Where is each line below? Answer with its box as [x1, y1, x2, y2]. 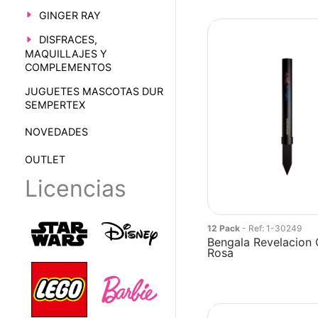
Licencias [24, 174, 126, 202]
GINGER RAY [38, 9, 101, 21]
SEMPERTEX [24, 98, 85, 111]
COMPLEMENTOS [24, 60, 111, 73]
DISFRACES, [38, 33, 97, 46]
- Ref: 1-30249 [242, 223, 302, 234]
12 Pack [207, 223, 243, 234]
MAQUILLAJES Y [24, 47, 107, 60]
